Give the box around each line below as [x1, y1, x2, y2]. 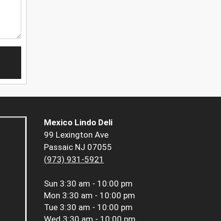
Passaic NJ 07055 [43, 142, 112, 152]
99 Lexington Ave [43, 130, 109, 140]
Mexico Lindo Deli [43, 117, 112, 128]
